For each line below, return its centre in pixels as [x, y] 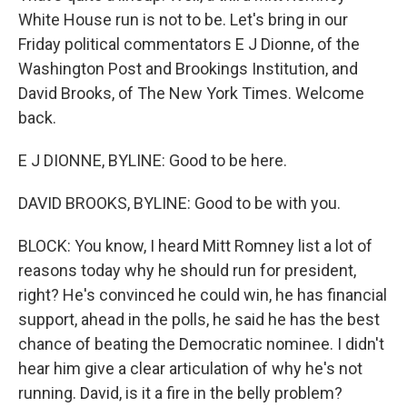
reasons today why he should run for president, [187, 270]
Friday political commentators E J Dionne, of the [189, 44]
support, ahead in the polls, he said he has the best [199, 319]
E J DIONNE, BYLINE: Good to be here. [153, 160]
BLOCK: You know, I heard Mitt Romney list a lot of [195, 246]
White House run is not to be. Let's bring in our [183, 20]
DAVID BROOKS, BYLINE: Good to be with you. [179, 203]
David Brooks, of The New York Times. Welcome [191, 93]
